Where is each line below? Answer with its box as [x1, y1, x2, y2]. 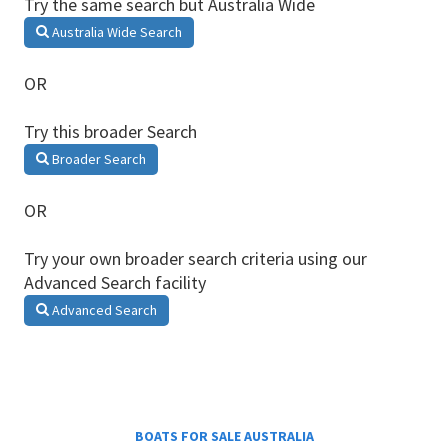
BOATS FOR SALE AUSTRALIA [134, 427, 314, 445]
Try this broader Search [24, 120, 197, 143]
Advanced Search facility [24, 271, 206, 294]
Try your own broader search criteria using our [24, 247, 367, 270]
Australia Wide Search [49, 23, 182, 41]
